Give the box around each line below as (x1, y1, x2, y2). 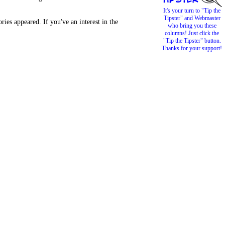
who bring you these (167, 22, 216, 29)
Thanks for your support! (162, 45, 222, 52)
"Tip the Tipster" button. (163, 37, 221, 44)
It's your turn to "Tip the (163, 7, 220, 14)
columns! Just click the (165, 30, 219, 37)
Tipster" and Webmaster (163, 15, 220, 22)
